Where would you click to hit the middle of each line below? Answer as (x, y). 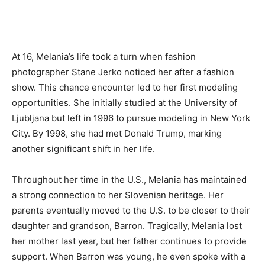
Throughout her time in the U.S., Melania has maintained (129, 180)
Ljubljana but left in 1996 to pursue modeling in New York (131, 118)
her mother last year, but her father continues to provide (129, 241)
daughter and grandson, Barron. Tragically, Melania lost (127, 226)
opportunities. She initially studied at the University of (125, 103)
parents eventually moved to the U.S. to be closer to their (131, 211)
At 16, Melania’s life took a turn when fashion (104, 57)
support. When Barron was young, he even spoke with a (129, 257)
